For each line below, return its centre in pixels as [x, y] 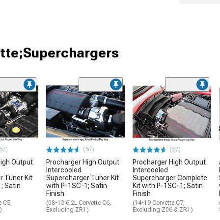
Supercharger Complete [170, 178]
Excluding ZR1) [68, 210]
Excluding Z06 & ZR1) [163, 210]
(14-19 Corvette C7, [159, 203]
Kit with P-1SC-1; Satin [168, 186]
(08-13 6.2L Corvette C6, [79, 203]
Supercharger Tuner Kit [82, 178]
